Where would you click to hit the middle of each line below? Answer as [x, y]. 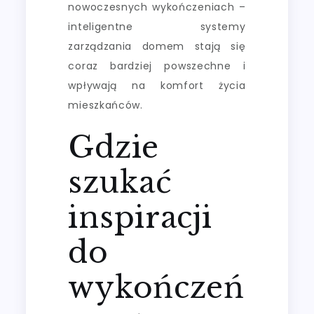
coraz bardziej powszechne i [157, 66]
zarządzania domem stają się [157, 46]
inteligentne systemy [157, 26]
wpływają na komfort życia [157, 85]
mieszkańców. [105, 105]
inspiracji [140, 217]
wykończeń [156, 287]
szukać [120, 182]
